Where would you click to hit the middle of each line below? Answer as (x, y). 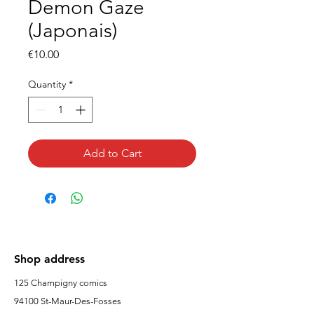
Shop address (49, 259)
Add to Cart (112, 153)
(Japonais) (73, 31)
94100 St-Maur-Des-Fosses (68, 301)
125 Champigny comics (61, 283)
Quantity (47, 84)
